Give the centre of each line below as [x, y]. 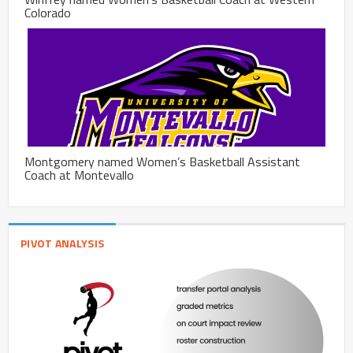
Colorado [48, 13]
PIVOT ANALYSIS [63, 243]
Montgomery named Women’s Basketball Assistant [162, 162]
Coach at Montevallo [79, 175]
